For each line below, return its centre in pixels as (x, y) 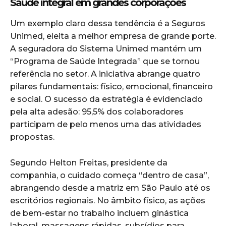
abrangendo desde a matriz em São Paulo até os (110, 188)
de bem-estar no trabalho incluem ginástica (99, 213)
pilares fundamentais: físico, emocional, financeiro (111, 87)
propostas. (32, 137)
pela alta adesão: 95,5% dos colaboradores (97, 112)
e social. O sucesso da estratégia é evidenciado (106, 99)
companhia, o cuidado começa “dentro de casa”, (109, 176)
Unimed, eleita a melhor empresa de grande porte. (113, 36)
